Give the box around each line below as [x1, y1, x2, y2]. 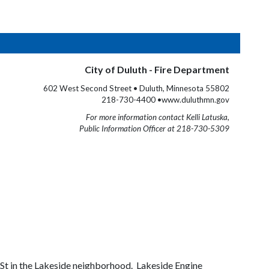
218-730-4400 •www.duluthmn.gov [101, 95, 229, 104]
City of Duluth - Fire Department [85, 64, 229, 75]
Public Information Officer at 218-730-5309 [79, 124, 229, 133]
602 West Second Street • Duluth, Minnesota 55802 [43, 83, 229, 93]
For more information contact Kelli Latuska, [86, 112, 229, 122]
